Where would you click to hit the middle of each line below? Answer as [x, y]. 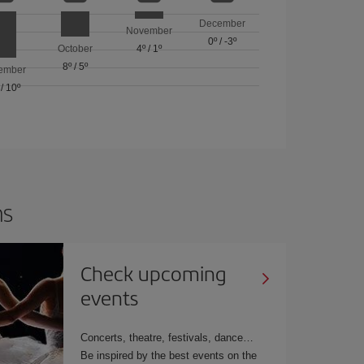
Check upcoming [154, 273]
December [223, 23]
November [149, 30]
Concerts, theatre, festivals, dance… [167, 337]
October [76, 48]
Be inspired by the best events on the [169, 355]
